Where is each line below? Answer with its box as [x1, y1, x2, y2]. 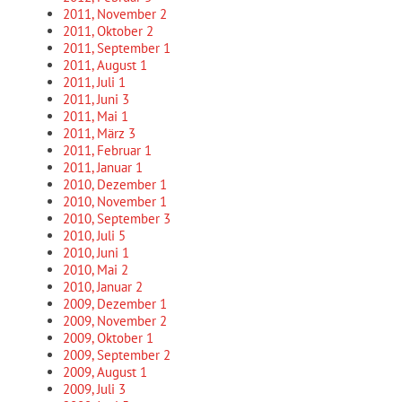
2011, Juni [63, 91, 122, 108]
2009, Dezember [63, 295, 160, 312]
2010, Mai [63, 261, 121, 278]
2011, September [63, 39, 163, 57]
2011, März [63, 125, 128, 142]
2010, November [63, 193, 160, 210]
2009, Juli [63, 380, 118, 398]
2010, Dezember [63, 176, 160, 193]
